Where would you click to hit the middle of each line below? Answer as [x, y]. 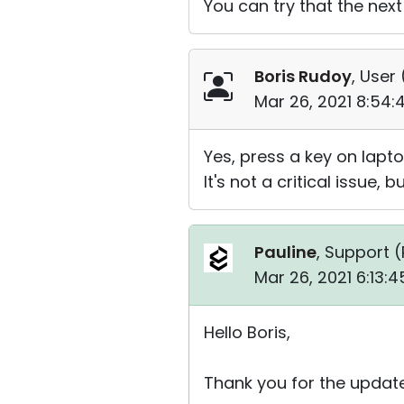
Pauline [285, 252]
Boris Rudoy [303, 76]
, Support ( [359, 252]
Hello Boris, [247, 332]
